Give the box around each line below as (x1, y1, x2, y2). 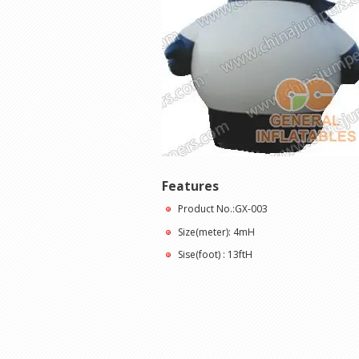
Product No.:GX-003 (178, 202, 268, 216)
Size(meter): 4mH (178, 224, 255, 239)
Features (162, 176, 219, 195)
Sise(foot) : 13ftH (178, 248, 252, 262)
